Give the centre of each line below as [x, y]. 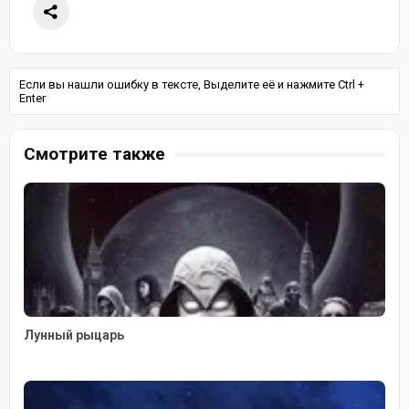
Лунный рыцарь [74, 336]
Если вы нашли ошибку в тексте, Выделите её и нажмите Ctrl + [192, 85]
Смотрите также [94, 154]
